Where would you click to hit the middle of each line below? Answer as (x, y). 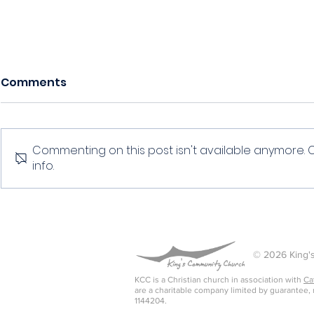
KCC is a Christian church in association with (219, 280)
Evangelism (56, 140)
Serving (270, 125)
